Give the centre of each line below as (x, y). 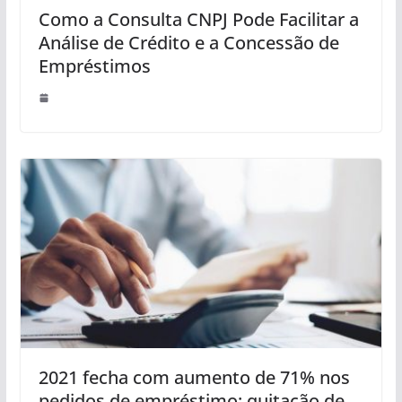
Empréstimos (94, 66)
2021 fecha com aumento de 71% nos (194, 378)
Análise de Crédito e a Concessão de (188, 42)
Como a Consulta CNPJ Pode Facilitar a (198, 19)
